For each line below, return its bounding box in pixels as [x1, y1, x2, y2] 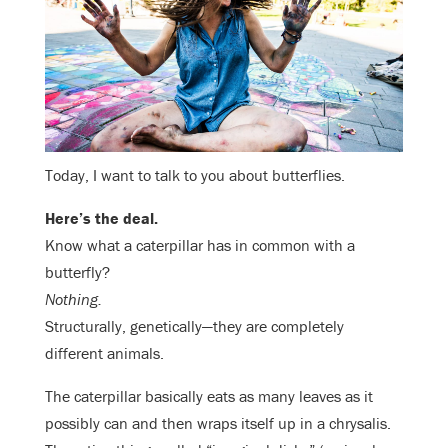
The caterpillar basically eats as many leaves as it [45, 386, 373, 407]
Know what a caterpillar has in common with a [45, 235, 355, 256]
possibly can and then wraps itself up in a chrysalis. [45, 413, 391, 434]
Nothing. [45, 289, 110, 310]
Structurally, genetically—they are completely [45, 316, 344, 337]
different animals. [45, 343, 164, 364]
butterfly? [45, 262, 110, 283]
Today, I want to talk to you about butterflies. [45, 165, 345, 186]
